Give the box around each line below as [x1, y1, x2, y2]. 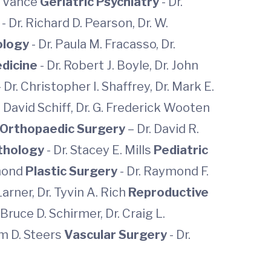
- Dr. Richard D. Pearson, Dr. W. [2, 16, 168, 30]
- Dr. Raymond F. [120, 164, 209, 178]
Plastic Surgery [25, 164, 120, 178]
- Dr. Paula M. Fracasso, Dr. [31, 37, 175, 51]
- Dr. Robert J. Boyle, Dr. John [40, 58, 198, 73]
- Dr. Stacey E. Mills [47, 143, 154, 157]
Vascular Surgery [64, 227, 169, 242]
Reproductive [128, 185, 209, 200]
